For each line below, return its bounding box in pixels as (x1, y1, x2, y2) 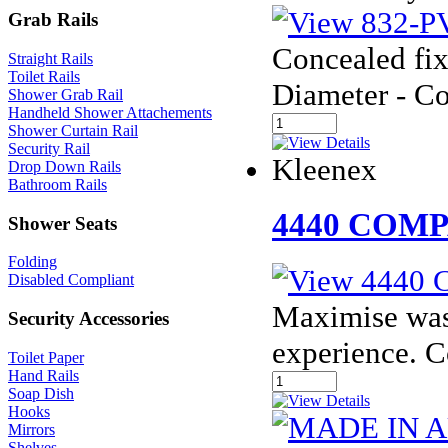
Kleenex (272, 152, 377, 188)
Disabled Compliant (8, 271, 134, 289)
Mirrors (8, 420, 55, 438)
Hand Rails (8, 366, 79, 384)
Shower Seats (8, 212, 117, 234)
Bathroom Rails (8, 175, 107, 193)
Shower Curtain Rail (8, 121, 138, 139)
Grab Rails (8, 9, 98, 31)
